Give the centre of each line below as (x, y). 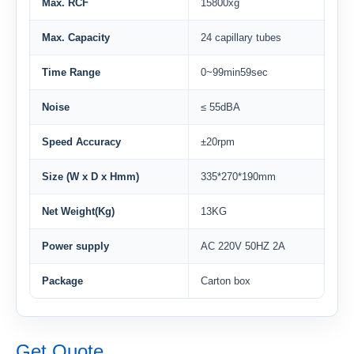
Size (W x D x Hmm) (90, 177)
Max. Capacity (76, 38)
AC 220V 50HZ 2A (243, 246)
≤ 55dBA (220, 107)
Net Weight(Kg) (78, 211)
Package (62, 281)
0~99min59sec (234, 72)
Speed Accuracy (81, 142)
